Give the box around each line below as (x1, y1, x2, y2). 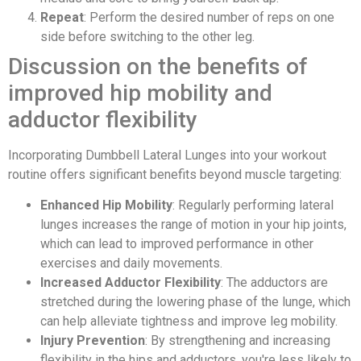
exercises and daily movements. (40, 255, 222, 272)
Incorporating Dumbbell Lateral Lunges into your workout (8, 147, 326, 163)
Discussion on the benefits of (8, 52, 308, 80)
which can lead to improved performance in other (40, 236, 313, 252)
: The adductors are (221, 275, 328, 291)
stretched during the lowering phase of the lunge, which (40, 294, 351, 310)
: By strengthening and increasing (145, 333, 330, 349)
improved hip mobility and (8, 79, 272, 106)
